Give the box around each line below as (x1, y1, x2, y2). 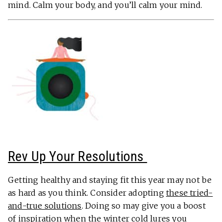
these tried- (166, 188, 213, 198)
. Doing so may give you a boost (81, 201, 206, 211)
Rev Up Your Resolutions (8, 148, 147, 165)
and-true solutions (8, 201, 82, 211)
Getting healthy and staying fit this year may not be (8, 175, 212, 185)
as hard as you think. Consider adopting (8, 188, 166, 198)
